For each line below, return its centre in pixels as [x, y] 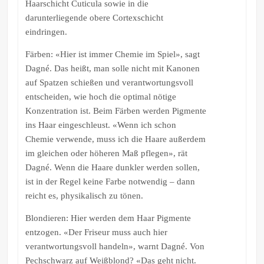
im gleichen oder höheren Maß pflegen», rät [106, 153]
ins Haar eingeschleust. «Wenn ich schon [100, 125]
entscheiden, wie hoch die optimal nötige [100, 96]
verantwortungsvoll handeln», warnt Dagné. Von [115, 246]
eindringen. [46, 32]
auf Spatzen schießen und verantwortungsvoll [109, 82]
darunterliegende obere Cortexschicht [94, 17]
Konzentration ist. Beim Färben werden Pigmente [115, 110]
